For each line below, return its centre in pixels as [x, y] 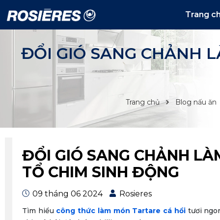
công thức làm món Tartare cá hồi [121, 211]
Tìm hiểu [39, 211]
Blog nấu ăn [196, 102]
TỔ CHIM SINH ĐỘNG [101, 172]
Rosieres [136, 194]
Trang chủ [142, 102]
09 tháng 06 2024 [67, 194]
